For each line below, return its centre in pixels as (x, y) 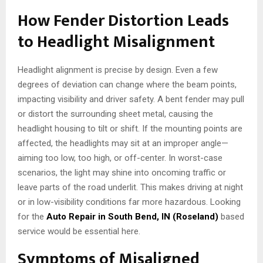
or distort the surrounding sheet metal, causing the (115, 114)
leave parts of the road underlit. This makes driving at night (130, 188)
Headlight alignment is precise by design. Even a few (118, 70)
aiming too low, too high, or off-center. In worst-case (120, 158)
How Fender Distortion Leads (123, 21)
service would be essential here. (79, 232)
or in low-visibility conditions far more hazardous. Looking (129, 202)
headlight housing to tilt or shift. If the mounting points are (130, 129)
